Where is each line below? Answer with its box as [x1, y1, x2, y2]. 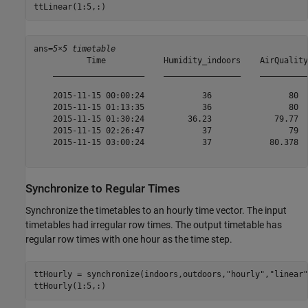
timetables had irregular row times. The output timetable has [25, 219, 282, 230]
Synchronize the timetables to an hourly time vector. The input [25, 204, 287, 216]
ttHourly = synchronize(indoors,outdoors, [33, 269, 226, 279]
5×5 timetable [52, 43, 115, 54]
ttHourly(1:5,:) [33, 281, 106, 291]
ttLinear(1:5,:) [33, 1, 106, 12]
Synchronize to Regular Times [25, 182, 180, 196]
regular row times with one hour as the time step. [25, 233, 232, 245]
